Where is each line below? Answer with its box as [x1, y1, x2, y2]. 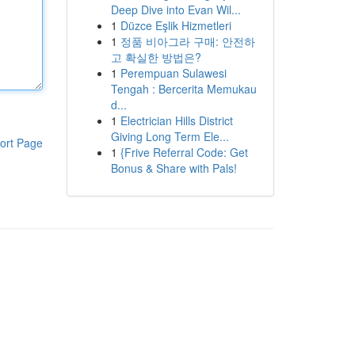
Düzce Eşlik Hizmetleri [120, 17, 231, 33]
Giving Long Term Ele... [110, 128, 229, 144]
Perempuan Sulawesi [120, 65, 227, 81]
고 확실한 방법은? [110, 49, 201, 65]
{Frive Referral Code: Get [120, 144, 248, 160]
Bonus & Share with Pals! [110, 160, 237, 176]
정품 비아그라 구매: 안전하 [120, 33, 255, 49]
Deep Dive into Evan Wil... [110, 2, 241, 17]
